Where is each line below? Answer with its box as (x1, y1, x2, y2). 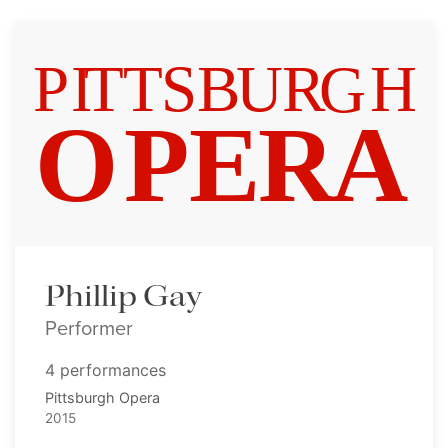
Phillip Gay (45, 277, 202, 318)
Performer (45, 313, 133, 344)
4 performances (45, 360, 166, 381)
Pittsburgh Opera (45, 389, 160, 407)
